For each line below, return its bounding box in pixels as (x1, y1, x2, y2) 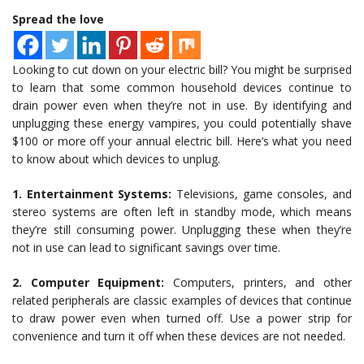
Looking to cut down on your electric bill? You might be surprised (12, 62, 352, 78)
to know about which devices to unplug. (12, 151, 220, 167)
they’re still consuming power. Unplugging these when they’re (12, 222, 352, 238)
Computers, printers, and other (164, 275, 353, 291)
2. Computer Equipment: (12, 275, 165, 291)
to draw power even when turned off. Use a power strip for (12, 310, 352, 327)
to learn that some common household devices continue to (12, 80, 352, 96)
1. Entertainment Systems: (12, 186, 172, 202)
